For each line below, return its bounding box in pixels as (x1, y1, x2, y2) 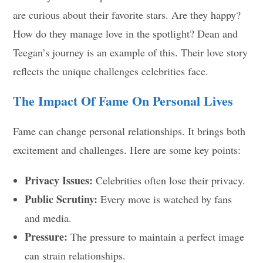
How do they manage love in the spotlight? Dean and (13, 26, 238, 41)
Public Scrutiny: (25, 191, 98, 207)
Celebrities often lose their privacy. (93, 173, 246, 187)
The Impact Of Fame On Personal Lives (13, 91, 234, 110)
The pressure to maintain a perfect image (68, 230, 245, 244)
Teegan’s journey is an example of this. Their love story (13, 45, 248, 59)
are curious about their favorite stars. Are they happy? (13, 8, 241, 22)
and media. (25, 211, 72, 225)
